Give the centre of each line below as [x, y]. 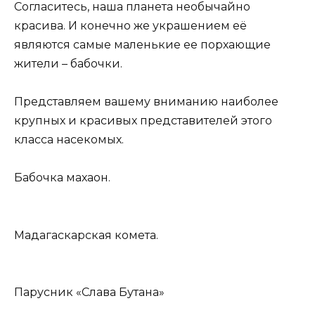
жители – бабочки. [68, 63]
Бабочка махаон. [62, 178]
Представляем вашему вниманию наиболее [146, 102]
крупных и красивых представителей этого [143, 121]
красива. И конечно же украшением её [130, 25]
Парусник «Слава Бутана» [89, 292]
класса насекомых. [69, 140]
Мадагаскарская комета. [86, 235]
